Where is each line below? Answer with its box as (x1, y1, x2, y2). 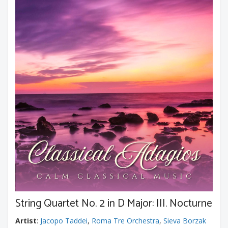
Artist (15, 216, 37, 225)
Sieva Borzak (163, 216, 206, 225)
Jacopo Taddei (40, 216, 88, 225)
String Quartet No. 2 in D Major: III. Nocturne (15, 195, 212, 212)
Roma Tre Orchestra (92, 216, 159, 225)
